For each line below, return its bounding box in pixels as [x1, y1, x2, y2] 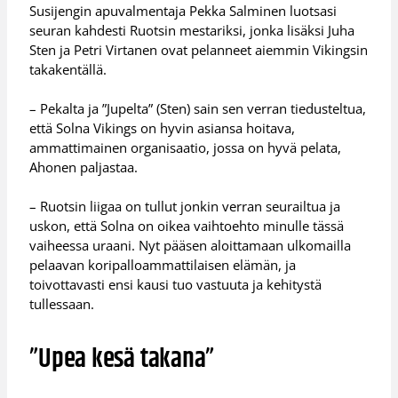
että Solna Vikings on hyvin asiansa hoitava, [29, 119, 296, 138]
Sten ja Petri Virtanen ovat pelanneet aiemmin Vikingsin [29, 41, 369, 60]
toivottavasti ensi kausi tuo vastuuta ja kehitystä [29, 275, 322, 294]
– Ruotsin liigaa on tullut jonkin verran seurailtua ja [29, 197, 341, 216]
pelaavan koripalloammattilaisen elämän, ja [29, 256, 297, 275]
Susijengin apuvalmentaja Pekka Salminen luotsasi [29, 2, 338, 20]
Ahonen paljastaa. [29, 158, 139, 177]
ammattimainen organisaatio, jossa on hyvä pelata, [29, 139, 342, 157]
